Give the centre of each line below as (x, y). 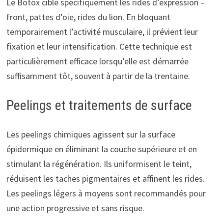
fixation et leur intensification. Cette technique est (99, 46)
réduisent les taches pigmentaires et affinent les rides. (105, 178)
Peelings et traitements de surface (99, 105)
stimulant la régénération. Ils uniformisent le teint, (99, 164)
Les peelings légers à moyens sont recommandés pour (106, 193)
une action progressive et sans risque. (75, 208)
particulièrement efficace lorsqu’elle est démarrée (97, 61)
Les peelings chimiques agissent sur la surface (91, 134)
